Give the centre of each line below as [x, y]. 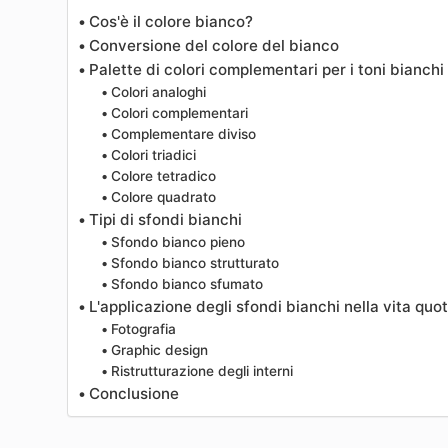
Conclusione [134, 394]
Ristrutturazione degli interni [201, 371]
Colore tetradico [163, 176]
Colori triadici [153, 155]
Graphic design [159, 350]
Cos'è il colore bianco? [171, 22]
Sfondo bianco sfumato [186, 284]
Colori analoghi [158, 92]
